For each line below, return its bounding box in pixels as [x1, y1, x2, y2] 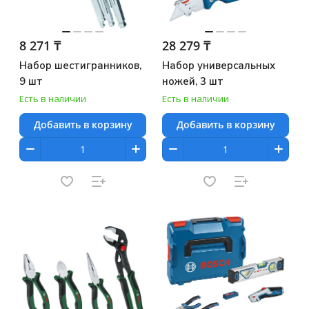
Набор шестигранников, [19, 58, 141, 72]
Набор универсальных [162, 58, 275, 72]
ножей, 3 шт [162, 74, 223, 88]
